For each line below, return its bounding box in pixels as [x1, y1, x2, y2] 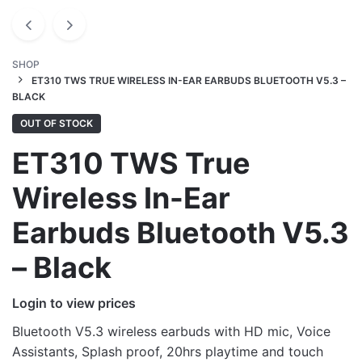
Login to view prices [12, 295, 136, 311]
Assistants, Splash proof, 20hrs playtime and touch [12, 343, 323, 360]
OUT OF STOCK [20, 117, 93, 129]
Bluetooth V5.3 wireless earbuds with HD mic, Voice [12, 323, 330, 339]
